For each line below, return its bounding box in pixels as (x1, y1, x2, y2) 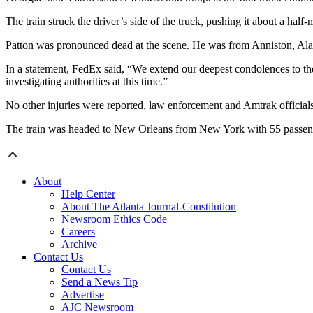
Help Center (61, 188, 115, 201)
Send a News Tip (61, 276, 138, 289)
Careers (61, 226, 95, 238)
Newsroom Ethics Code (61, 213, 167, 226)
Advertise (61, 289, 104, 301)
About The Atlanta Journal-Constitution (61, 201, 236, 213)
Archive (61, 238, 97, 251)
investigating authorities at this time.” (6, 75, 168, 88)
